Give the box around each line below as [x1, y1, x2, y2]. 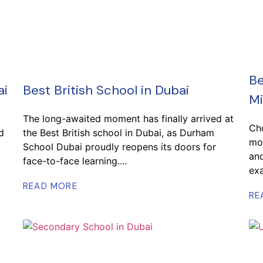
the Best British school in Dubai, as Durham [23, 126, 214, 139]
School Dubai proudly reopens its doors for [23, 140, 216, 153]
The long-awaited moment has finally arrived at [23, 112, 234, 124]
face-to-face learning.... [23, 154, 127, 167]
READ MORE [23, 180, 77, 192]
